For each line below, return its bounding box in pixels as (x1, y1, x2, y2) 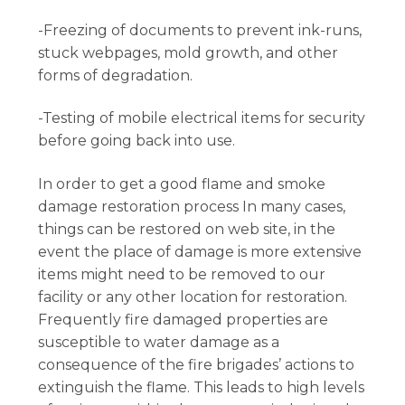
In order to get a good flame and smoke (38, 174, 326, 193)
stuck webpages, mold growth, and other (38, 43, 339, 61)
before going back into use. (38, 132, 236, 150)
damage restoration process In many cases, (38, 197, 346, 215)
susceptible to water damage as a (38, 333, 280, 351)
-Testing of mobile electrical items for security (38, 109, 366, 127)
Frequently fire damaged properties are (38, 310, 329, 328)
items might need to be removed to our (38, 265, 326, 283)
